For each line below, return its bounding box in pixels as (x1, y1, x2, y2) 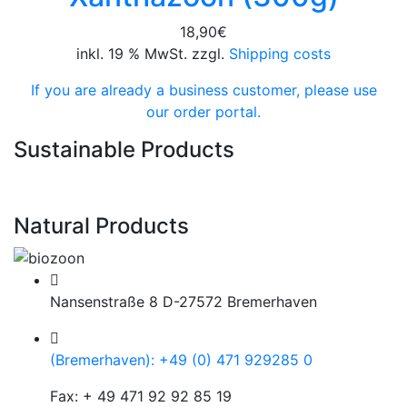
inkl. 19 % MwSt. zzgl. (76, 44, 224, 63)
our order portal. (146, 102, 261, 121)
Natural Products (14, 212, 189, 239)
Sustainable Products (14, 135, 234, 163)
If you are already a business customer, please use (30, 80, 377, 99)
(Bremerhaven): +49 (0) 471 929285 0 (50, 351, 313, 370)
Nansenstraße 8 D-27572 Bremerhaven (50, 293, 317, 312)
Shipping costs (224, 44, 331, 63)
